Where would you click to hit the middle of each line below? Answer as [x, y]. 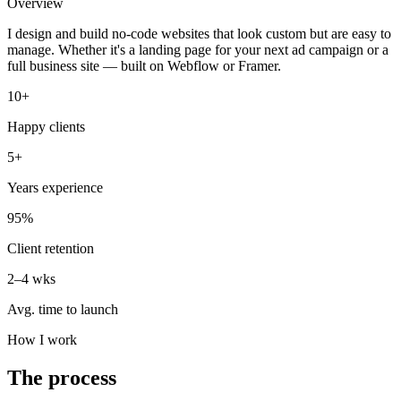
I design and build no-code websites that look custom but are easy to [199, 33]
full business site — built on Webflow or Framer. [144, 65]
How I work [42, 339]
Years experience [55, 187]
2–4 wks [31, 278]
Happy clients [46, 126]
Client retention [51, 248]
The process [62, 377]
